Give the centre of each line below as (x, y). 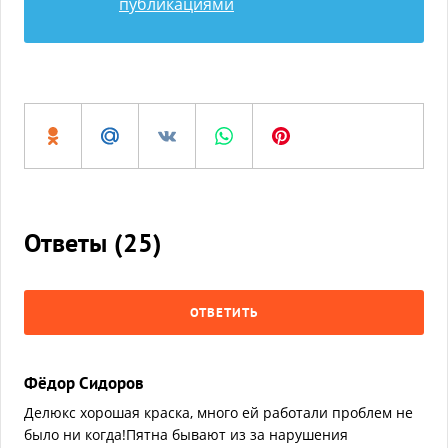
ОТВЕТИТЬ (224, 312)
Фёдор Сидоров (84, 383)
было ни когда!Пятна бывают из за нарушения (186, 434)
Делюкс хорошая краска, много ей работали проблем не (218, 412)
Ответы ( (73, 242)
